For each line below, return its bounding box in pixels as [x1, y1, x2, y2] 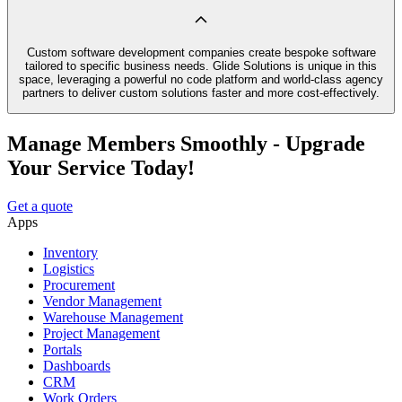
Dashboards [43, 358, 110, 374]
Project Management [43, 326, 160, 342]
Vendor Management [43, 293, 162, 310]
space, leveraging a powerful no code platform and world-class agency [19, 72, 383, 86]
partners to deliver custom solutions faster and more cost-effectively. [22, 85, 380, 100]
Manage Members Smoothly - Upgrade [7, 132, 365, 156]
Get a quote [7, 198, 73, 214]
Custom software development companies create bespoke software [26, 45, 376, 59]
